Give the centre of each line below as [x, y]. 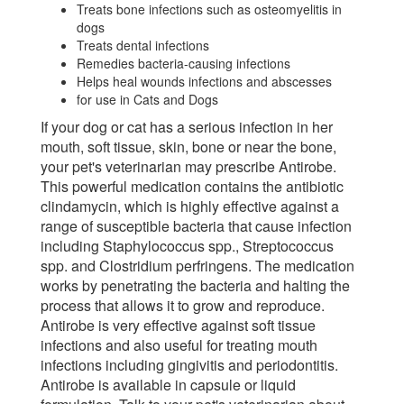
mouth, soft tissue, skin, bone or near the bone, [188, 147]
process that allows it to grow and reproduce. [183, 306]
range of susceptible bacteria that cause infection [196, 226]
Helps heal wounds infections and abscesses [204, 82]
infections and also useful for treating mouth [179, 345]
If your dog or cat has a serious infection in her [187, 127]
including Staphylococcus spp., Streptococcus [187, 246]
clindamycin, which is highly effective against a [190, 207]
